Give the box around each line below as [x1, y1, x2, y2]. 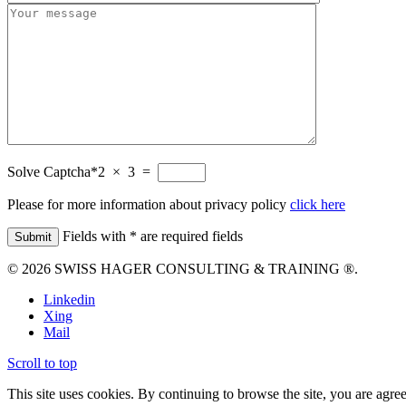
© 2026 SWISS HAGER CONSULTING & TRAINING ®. [7, 260, 358, 276]
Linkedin [43, 291, 95, 307]
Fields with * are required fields [59, 227, 243, 244]
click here [290, 196, 345, 212]
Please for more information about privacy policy [7, 196, 290, 212]
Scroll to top [7, 354, 77, 371]
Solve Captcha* [7, 163, 98, 179]
